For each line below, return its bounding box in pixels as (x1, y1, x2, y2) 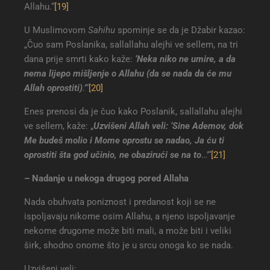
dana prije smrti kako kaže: (24, 54, 135, 65)
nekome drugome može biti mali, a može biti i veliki (24, 225, 231, 237)
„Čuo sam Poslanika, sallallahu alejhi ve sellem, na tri (24, 39, 238, 51)
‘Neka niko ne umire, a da (135, 54, 236, 65)
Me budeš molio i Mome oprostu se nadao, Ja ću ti (24, 135, 224, 146)
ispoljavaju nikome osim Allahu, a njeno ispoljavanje (24, 211, 235, 222)
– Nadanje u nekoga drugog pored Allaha (24, 173, 189, 184)
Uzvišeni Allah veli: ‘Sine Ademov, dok (93, 121, 243, 132)
